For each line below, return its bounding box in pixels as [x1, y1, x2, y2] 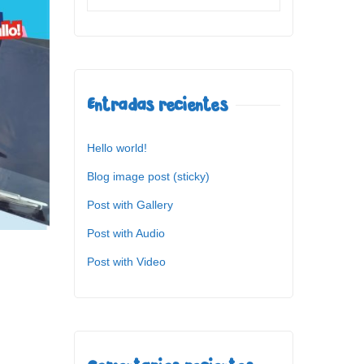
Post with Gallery [87, 197, 173, 211]
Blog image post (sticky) [87, 169, 210, 183]
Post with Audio [87, 226, 165, 240]
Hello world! [87, 141, 147, 154]
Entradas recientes [87, 96, 227, 114]
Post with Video [87, 254, 166, 268]
